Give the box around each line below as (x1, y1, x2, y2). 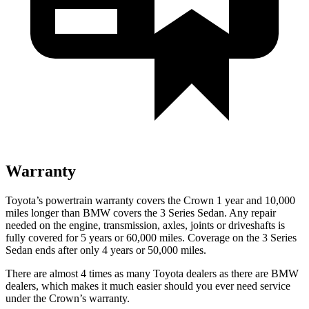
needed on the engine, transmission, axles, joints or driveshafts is (6, 219, 285, 231)
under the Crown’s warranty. (6, 292, 130, 304)
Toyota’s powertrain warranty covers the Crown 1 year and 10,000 (6, 194, 295, 206)
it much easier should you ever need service (99, 279, 290, 292)
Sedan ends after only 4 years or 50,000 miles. (6, 243, 206, 256)
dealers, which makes (6, 279, 99, 292)
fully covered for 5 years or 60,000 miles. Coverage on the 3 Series (6, 231, 297, 243)
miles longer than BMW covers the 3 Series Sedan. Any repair (6, 206, 276, 219)
